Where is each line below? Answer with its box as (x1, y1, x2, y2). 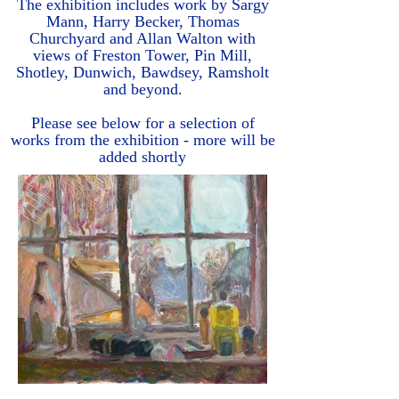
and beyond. (102, 79, 183, 98)
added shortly (99, 147, 186, 166)
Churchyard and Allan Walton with (29, 28, 256, 47)
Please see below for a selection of (30, 113, 255, 132)
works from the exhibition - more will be (10, 130, 275, 149)
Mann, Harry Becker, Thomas (45, 12, 240, 30)
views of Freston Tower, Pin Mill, (33, 45, 252, 64)
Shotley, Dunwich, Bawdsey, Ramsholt (16, 62, 269, 81)
